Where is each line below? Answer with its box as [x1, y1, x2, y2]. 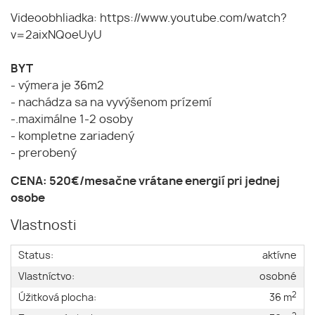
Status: [18, 250, 53, 262]
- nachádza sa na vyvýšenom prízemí [11, 97, 212, 109]
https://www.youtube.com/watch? [100, 13, 287, 25]
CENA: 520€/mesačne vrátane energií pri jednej [11, 176, 280, 188]
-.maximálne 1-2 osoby [11, 114, 133, 126]
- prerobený [11, 148, 77, 160]
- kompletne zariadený [11, 131, 134, 143]
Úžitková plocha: [18, 292, 96, 304]
